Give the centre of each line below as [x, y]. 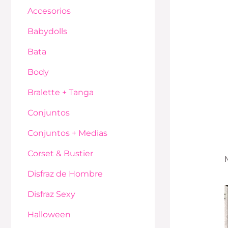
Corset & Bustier [60, 154]
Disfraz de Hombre [65, 174]
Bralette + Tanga [61, 93]
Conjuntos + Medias [67, 133]
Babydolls [47, 32]
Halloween [49, 215]
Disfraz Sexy [51, 194]
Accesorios [49, 11]
